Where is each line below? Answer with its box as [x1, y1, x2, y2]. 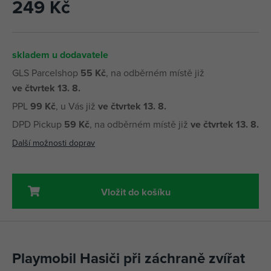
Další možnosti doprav [12, 137, 95, 149]
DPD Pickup [12, 117, 64, 131]
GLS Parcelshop [12, 66, 80, 80]
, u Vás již [56, 99, 98, 113]
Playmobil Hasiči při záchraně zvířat [12, 247, 245, 269]
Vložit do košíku [100, 184, 171, 199]
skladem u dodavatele [12, 48, 108, 62]
